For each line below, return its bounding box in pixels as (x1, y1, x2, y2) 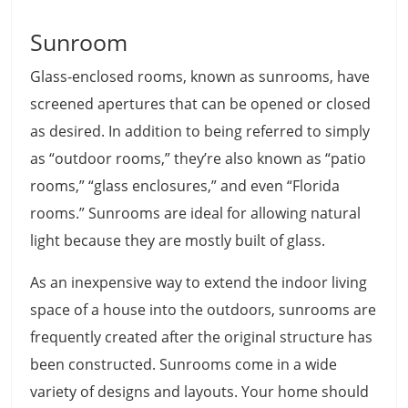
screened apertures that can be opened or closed (30, 94, 371, 115)
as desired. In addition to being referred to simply (30, 121, 370, 142)
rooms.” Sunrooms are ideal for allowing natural (30, 203, 361, 224)
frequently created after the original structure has (30, 327, 372, 348)
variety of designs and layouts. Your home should (30, 382, 369, 403)
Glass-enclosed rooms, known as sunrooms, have (30, 66, 370, 87)
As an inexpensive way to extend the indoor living (30, 272, 367, 293)
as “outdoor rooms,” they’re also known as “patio (30, 148, 366, 169)
